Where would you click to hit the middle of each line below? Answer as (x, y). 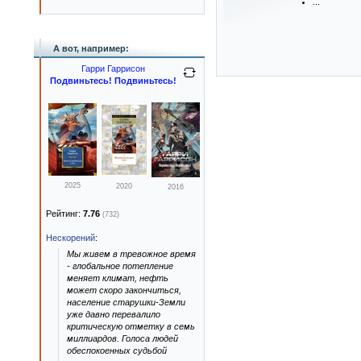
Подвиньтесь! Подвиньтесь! (113, 81)
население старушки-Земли (126, 302)
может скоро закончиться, (124, 290)
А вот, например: (91, 48)
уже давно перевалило (114, 314)
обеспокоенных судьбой (117, 351)
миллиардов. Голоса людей (122, 338)
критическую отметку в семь (131, 326)
